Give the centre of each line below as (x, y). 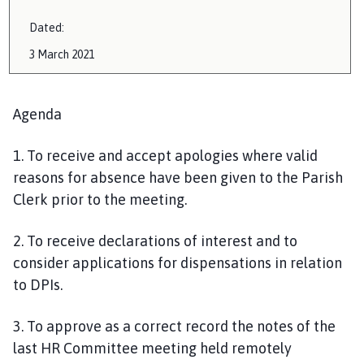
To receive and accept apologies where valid (172, 155)
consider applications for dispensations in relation (178, 262)
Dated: (47, 27)
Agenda (37, 114)
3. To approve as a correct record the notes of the (174, 326)
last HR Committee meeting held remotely (152, 348)
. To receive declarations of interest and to (159, 240)
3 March (49, 54)
